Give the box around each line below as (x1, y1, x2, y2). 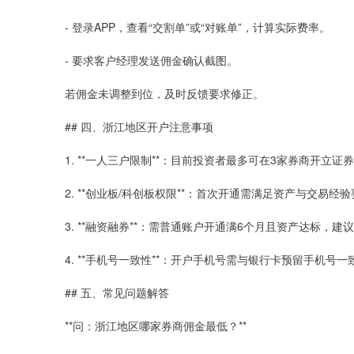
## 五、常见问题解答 (65, 284, 169, 300)
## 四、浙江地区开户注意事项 (65, 118, 213, 134)
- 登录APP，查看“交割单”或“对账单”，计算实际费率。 (65, 18, 330, 35)
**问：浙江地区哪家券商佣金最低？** (65, 317, 247, 333)
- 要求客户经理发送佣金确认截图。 (65, 51, 238, 68)
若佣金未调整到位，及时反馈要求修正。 (65, 85, 264, 101)
